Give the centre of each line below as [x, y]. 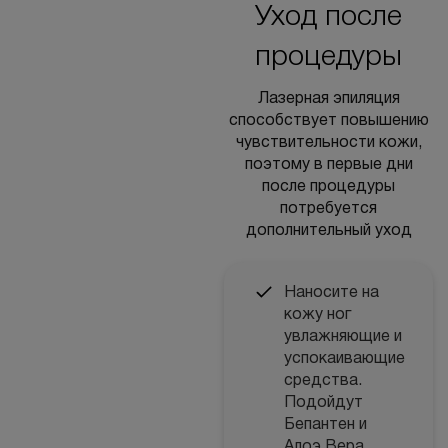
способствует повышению [328, 121]
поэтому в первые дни [328, 165]
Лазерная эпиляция [328, 99]
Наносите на [331, 293]
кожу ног [317, 315]
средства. [323, 381]
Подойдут [323, 403]
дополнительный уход [328, 231]
